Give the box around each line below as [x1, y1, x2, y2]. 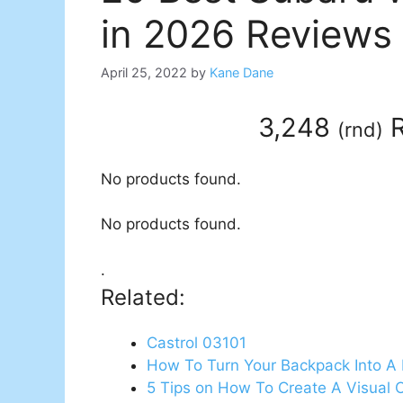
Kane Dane [210, 65, 273, 81]
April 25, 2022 [101, 65, 187, 81]
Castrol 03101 [147, 333, 246, 352]
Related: [101, 283, 185, 310]
